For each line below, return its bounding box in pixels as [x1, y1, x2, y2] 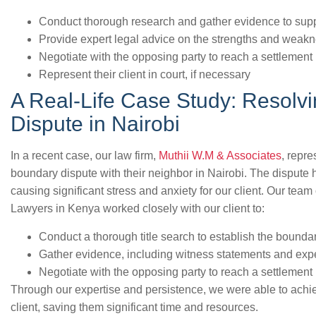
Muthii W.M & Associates [159, 150, 281, 162]
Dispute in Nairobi [11, 112, 180, 135]
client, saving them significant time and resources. [11, 301, 258, 313]
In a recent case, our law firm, [11, 150, 159, 162]
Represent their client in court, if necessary [39, 68, 250, 80]
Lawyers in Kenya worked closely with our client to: [11, 202, 265, 214]
